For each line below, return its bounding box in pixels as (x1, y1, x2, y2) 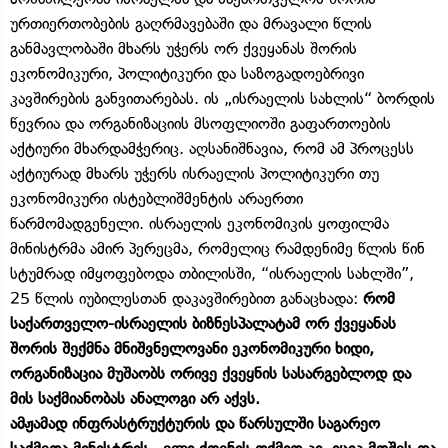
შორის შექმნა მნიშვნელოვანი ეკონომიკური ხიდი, (10, 338, 374, 358)
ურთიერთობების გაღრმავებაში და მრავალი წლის (10, 13, 372, 33)
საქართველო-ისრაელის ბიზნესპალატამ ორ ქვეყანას (10, 313, 396, 333)
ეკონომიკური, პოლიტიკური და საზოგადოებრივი (10, 63, 364, 83)
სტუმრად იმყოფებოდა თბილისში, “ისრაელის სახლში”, (10, 263, 424, 283)
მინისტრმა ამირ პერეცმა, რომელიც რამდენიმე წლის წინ (10, 238, 425, 258)
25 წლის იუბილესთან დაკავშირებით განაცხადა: (10, 288, 363, 308)
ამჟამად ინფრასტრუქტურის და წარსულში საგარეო (10, 413, 380, 433)
